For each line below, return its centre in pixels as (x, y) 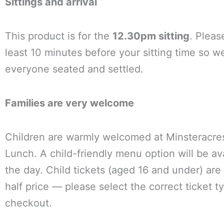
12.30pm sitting (151, 36)
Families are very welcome (69, 103)
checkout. (28, 203)
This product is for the (59, 36)
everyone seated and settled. (74, 69)
